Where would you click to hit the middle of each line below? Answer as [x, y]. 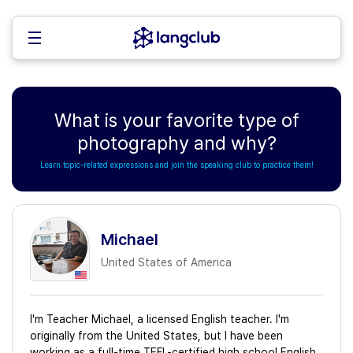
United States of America [166, 262]
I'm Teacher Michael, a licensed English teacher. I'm [160, 319]
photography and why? [176, 143]
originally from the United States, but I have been [156, 336]
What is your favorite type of [176, 120]
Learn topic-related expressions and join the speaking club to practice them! [176, 165]
